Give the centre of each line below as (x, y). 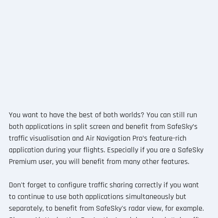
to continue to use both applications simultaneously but (98, 197)
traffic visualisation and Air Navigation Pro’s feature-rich (98, 138)
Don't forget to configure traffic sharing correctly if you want (105, 185)
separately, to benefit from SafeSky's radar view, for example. (107, 208)
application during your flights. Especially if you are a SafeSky (107, 150)
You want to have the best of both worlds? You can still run (104, 115)
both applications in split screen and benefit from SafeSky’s (104, 127)
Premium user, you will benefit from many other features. (99, 162)
